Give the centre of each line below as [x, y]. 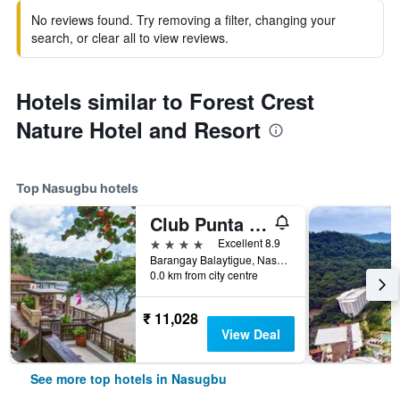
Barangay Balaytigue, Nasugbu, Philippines [282, 259]
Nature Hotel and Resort [138, 129]
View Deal [250, 334]
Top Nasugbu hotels [77, 188]
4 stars [170, 242]
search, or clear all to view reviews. [130, 37]
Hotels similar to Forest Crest [165, 101]
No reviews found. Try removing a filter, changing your [183, 20]
